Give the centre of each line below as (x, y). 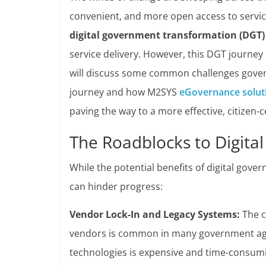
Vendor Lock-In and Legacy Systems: (155, 214)
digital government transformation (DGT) (167, 35)
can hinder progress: (116, 186)
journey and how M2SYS (124, 92)
